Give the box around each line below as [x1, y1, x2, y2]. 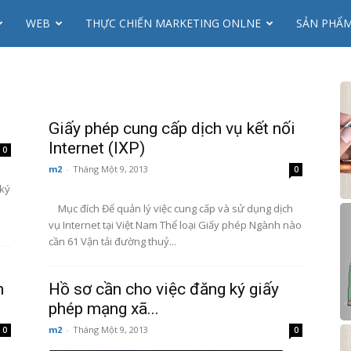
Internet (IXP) [49, 139, 145, 157]
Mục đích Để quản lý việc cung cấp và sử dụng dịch [49, 201, 293, 215]
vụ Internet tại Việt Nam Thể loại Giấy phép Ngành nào [49, 218, 302, 232]
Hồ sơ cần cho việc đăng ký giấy [49, 280, 279, 299]
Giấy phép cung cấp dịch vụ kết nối [49, 119, 295, 138]
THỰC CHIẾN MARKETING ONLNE [85, 16, 261, 31]
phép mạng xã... [49, 299, 159, 318]
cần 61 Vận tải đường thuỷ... [49, 234, 176, 248]
